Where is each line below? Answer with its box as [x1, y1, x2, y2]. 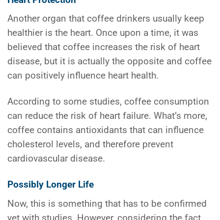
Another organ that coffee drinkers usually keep [7, 13, 204, 24]
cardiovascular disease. [7, 153, 105, 165]
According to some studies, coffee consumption [7, 96, 209, 108]
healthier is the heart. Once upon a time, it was [7, 27, 198, 38]
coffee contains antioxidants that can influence [7, 125, 204, 136]
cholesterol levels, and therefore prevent [7, 139, 173, 150]
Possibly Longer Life [7, 179, 94, 191]
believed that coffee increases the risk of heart [7, 41, 200, 53]
